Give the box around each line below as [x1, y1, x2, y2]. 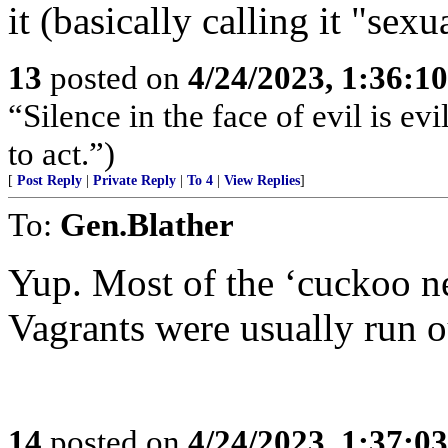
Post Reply [17, 173, 82, 188]
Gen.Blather [60, 206, 234, 243]
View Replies [224, 173, 300, 188]
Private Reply [93, 173, 176, 188]
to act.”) [8, 135, 115, 172]
